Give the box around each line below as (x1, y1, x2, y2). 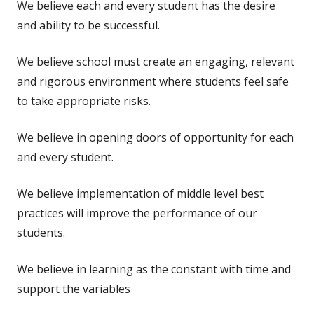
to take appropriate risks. (17, 93, 151, 109)
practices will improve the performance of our (17, 205, 257, 221)
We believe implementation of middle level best (17, 185, 264, 201)
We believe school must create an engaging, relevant (17, 53, 294, 69)
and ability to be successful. (17, 17, 160, 33)
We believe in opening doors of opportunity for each (17, 129, 294, 145)
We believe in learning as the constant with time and (17, 261, 291, 277)
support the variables (17, 280, 130, 296)
